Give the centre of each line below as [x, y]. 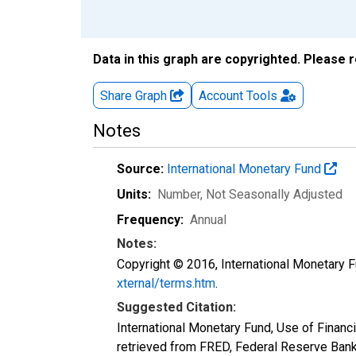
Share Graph [135, 95]
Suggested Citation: [176, 307]
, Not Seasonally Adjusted [271, 194]
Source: [140, 168]
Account [221, 95]
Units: [134, 194]
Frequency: [150, 219]
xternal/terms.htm [166, 283]
